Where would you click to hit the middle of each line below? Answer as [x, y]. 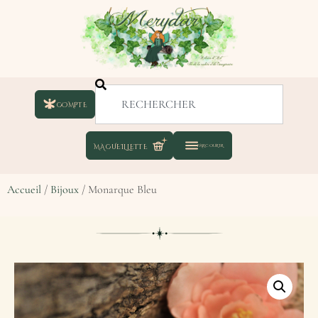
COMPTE [72, 104]
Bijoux [65, 190]
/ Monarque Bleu [118, 190]
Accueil [24, 190]
